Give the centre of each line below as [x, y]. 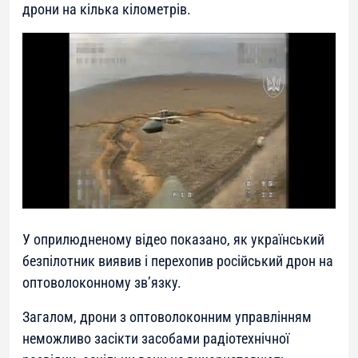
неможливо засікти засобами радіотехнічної [156, 339]
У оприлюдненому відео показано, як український [173, 240]
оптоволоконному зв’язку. [102, 283]
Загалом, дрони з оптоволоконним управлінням [167, 317]
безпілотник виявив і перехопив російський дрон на [178, 261]
